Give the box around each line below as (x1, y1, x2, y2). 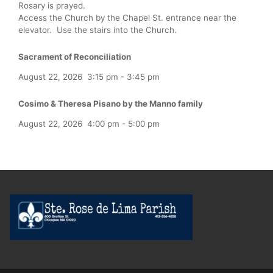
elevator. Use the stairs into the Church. (18, 25, 177, 35)
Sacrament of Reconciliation (18, 51, 131, 62)
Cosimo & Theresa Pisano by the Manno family (18, 98, 203, 108)
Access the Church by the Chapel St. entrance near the (18, 13, 236, 23)
